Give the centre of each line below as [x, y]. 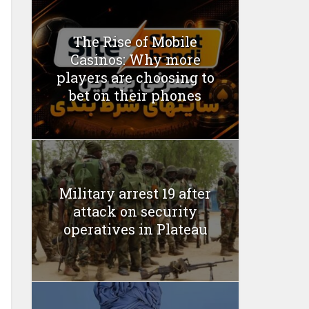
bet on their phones [135, 96]
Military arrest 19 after [135, 193]
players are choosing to [135, 78]
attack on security [135, 211]
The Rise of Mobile [135, 42]
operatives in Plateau [135, 229]
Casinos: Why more [135, 60]
